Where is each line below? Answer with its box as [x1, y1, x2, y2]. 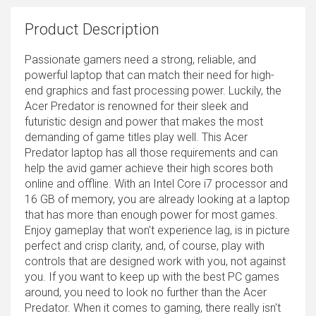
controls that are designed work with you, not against [25, 255, 286, 269]
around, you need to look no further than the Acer [25, 286, 267, 300]
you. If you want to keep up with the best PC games [25, 270, 279, 284]
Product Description [25, 20, 159, 39]
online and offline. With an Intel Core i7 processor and [25, 177, 288, 191]
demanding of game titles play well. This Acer [25, 130, 248, 145]
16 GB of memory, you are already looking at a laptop [25, 193, 290, 207]
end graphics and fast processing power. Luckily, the [25, 84, 281, 98]
